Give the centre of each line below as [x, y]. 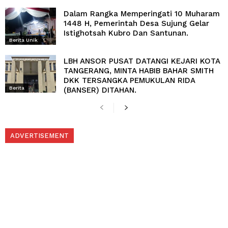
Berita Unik [23, 40]
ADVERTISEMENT [39, 135]
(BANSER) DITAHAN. [100, 90]
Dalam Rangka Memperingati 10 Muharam [142, 14]
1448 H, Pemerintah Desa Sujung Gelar [136, 24]
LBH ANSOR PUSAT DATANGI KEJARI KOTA [142, 61]
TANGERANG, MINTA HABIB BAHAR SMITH [139, 71]
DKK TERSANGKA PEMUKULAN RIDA [129, 81]
